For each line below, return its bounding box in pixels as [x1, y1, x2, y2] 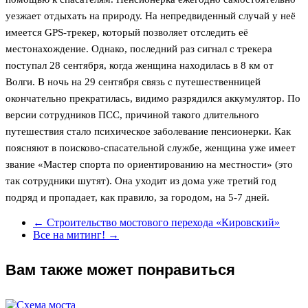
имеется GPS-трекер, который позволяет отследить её [5, 26, 248, 38]
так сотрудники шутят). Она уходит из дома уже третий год [5, 175, 276, 186]
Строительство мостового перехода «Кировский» [44, 216, 280, 228]
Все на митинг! [33, 228, 108, 241]
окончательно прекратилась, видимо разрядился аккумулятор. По [5, 92, 300, 104]
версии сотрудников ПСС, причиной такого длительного [5, 109, 259, 120]
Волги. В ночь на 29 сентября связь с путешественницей [5, 76, 261, 87]
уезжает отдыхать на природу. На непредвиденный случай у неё [5, 10, 296, 21]
